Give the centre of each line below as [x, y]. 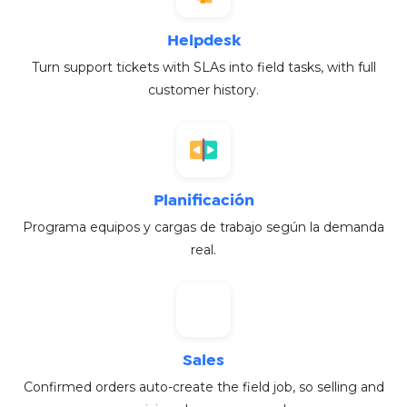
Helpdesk [203, 42]
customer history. [203, 90]
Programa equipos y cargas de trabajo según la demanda [203, 228]
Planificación [203, 202]
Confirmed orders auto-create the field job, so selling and [203, 387]
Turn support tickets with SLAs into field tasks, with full [203, 68]
